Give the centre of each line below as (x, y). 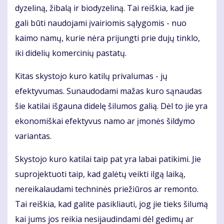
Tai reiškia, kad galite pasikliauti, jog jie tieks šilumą (111, 204)
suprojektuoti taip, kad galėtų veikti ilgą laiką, (100, 174)
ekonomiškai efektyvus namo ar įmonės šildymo (105, 121)
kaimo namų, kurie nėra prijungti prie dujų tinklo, (107, 38)
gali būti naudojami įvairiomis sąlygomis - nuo (101, 23)
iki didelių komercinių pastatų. (71, 53)
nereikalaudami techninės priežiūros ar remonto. (107, 189)
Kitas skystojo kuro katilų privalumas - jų (91, 76)
